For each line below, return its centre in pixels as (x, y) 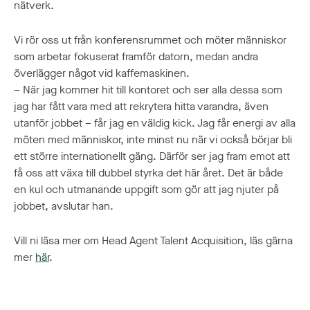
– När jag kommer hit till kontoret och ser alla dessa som (148, 90)
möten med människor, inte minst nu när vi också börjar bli (153, 140)
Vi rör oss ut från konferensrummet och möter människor (150, 40)
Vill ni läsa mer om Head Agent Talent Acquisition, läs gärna (153, 241)
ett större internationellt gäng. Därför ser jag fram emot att (152, 156)
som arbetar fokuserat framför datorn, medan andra (136, 57)
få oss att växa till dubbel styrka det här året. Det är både (148, 173)
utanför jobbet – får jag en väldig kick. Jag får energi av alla (155, 123)
